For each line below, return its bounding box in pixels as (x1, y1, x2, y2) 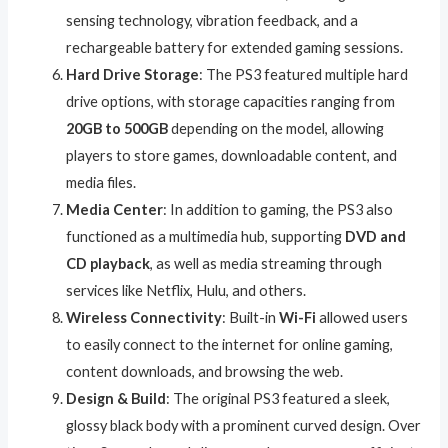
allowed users (316, 309, 409, 327)
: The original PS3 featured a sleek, (166, 390, 391, 408)
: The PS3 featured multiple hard (199, 66, 409, 84)
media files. (66, 174, 137, 192)
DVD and (345, 228, 407, 246)
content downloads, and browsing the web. (66, 363, 344, 381)
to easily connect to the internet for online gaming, (66, 336, 394, 354)
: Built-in (222, 309, 280, 327)
